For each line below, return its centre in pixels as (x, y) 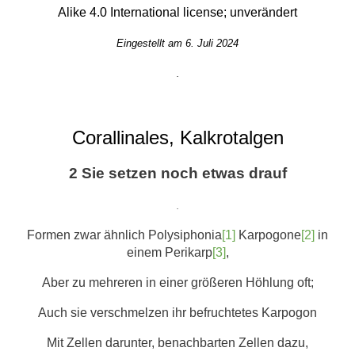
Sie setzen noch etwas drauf (184, 173)
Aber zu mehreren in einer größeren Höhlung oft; (177, 282)
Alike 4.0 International (119, 12)
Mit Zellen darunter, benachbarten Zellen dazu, (177, 342)
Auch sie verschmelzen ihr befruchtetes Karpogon (177, 312)
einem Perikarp (169, 252)
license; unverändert (239, 12)
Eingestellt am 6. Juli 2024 (177, 43)
